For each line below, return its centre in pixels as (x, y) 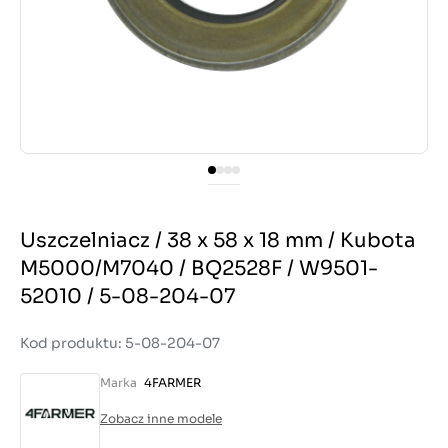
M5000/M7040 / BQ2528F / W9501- (199, 268)
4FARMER (172, 382)
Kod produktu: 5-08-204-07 (120, 343)
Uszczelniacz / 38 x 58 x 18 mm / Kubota (218, 240)
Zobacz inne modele (161, 418)
